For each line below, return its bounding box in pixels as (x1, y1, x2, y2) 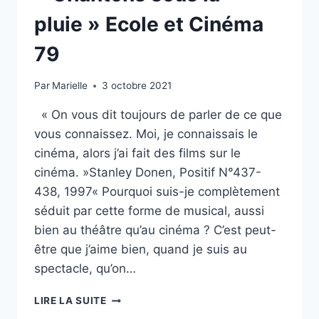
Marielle (52, 80, 88, 92)
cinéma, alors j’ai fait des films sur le (34, 146, 241, 161)
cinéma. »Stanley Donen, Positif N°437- (34, 165, 261, 180)
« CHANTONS (105, 291, 176, 303)
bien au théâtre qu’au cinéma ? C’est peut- (34, 223, 276, 238)
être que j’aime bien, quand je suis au (34, 242, 247, 257)
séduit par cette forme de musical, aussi (34, 204, 264, 219)
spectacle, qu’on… (34, 261, 136, 276)
